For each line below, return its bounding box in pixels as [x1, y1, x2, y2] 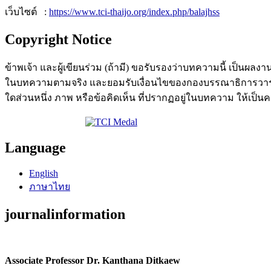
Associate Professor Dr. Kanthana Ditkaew [5, 255, 180, 266]
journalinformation [5, 206, 125, 223]
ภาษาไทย [29, 181, 70, 192]
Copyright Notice [5, 31, 112, 48]
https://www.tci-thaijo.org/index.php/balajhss [49, 7, 220, 18]
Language [5, 140, 66, 156]
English [29, 168, 58, 179]
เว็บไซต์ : [5, 7, 49, 18]
